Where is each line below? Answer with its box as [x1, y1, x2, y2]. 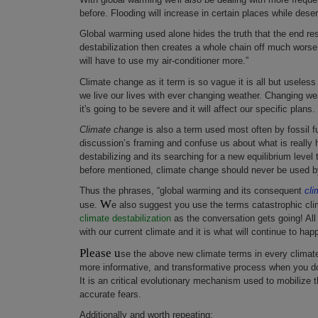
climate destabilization [79, 213, 171, 224]
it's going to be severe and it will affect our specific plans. [79, 103, 315, 114]
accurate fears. [79, 288, 141, 300]
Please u [79, 246, 121, 260]
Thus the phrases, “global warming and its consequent [79, 185, 305, 197]
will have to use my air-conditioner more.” [79, 55, 248, 67]
